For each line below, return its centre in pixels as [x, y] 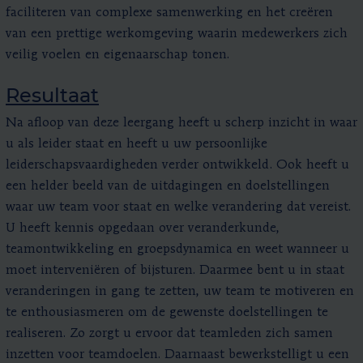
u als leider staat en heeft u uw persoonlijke [137, 144]
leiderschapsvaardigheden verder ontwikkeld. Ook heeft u [177, 165]
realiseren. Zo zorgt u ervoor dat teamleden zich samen [169, 333]
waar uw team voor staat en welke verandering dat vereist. [178, 207]
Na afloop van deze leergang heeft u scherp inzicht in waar [181, 123]
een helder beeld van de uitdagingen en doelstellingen [168, 186]
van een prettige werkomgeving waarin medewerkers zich [177, 34]
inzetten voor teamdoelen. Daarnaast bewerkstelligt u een [177, 354]
